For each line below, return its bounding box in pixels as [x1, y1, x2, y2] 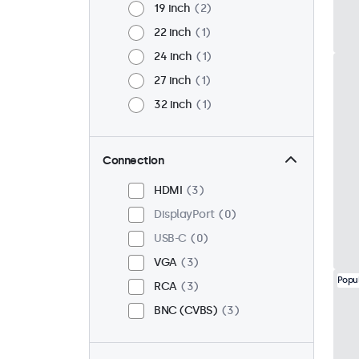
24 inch [154, 50, 192, 64]
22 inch [154, 26, 192, 40]
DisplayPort [154, 208, 215, 222]
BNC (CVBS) [154, 304, 217, 318]
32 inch [154, 98, 192, 112]
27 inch [154, 74, 192, 88]
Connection [103, 154, 163, 168]
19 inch [154, 2, 191, 16]
